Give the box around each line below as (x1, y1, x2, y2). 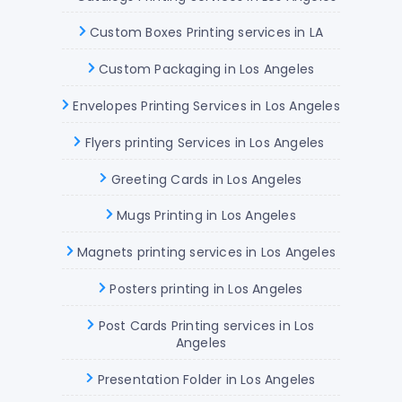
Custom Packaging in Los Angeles (94, 60, 315, 79)
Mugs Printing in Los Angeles (113, 206, 296, 225)
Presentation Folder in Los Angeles (93, 370, 316, 389)
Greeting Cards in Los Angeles (107, 170, 302, 188)
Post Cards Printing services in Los (94, 316, 315, 335)
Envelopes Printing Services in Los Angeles (69, 96, 340, 115)
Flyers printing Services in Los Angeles (81, 133, 328, 152)
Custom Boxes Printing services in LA (85, 23, 324, 42)
